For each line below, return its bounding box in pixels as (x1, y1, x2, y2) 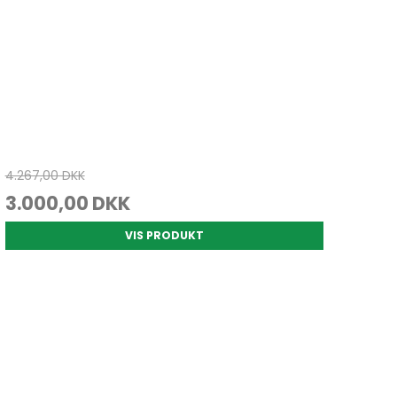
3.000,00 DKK (4, 191, 130, 217)
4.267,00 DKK (4, 167, 85, 185)
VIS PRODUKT (124, 228, 204, 244)
